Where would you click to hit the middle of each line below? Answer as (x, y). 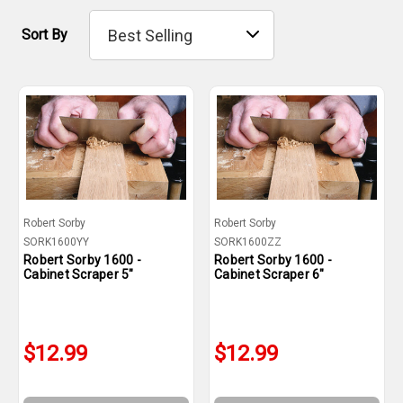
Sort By (45, 34)
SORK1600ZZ (248, 242)
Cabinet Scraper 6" (269, 274)
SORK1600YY (56, 242)
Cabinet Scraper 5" (79, 274)
